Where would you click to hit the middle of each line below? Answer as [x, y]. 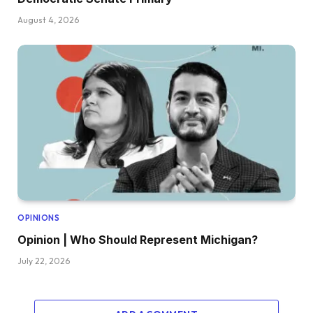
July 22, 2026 [44, 261]
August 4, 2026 [48, 20]
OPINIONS [39, 218]
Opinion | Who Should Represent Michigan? [138, 240]
